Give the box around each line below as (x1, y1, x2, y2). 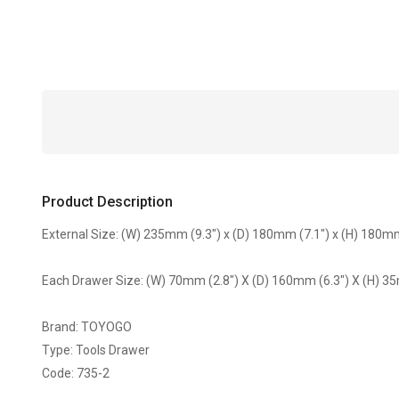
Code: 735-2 (42, 366, 110, 380)
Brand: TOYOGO (42, 320, 133, 334)
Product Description (42, 193, 174, 210)
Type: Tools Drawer (42, 343, 151, 357)
